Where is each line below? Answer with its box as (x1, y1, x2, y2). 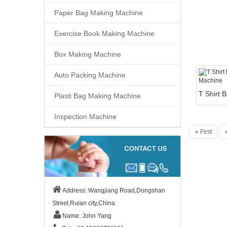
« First (195, 128, 212, 135)
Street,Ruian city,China (52, 199, 115, 207)
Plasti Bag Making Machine (54, 92, 141, 100)
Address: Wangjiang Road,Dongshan (62, 186, 165, 194)
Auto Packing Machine (54, 71, 126, 79)
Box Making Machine (54, 50, 121, 58)
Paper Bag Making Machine (54, 9, 143, 17)
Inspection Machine (54, 112, 117, 121)
